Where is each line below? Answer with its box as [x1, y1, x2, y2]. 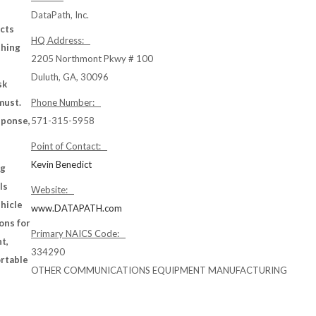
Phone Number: [31, 97, 101, 108]
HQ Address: [31, 35, 90, 46]
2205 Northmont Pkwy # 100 [31, 53, 153, 64]
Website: [31, 184, 74, 195]
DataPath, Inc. [31, 9, 89, 20]
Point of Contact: [31, 140, 107, 152]
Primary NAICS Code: [31, 228, 126, 239]
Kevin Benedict [31, 159, 92, 170]
